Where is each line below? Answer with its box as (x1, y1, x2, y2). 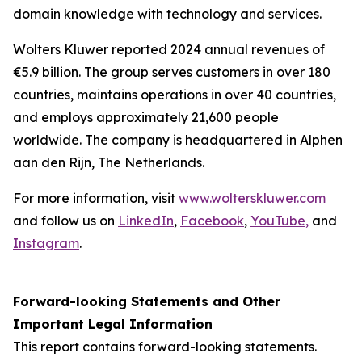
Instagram (13, 235, 79, 251)
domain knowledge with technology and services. (13, 6, 326, 22)
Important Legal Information (13, 316, 213, 332)
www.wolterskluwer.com (179, 190, 326, 206)
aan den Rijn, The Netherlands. (13, 154, 211, 170)
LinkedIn (118, 213, 174, 229)
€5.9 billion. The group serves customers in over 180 (13, 64, 330, 80)
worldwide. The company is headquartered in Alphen (13, 132, 343, 148)
